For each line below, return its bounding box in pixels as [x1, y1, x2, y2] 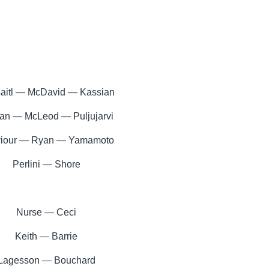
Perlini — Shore [12, 159, 80, 169]
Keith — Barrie [15, 231, 77, 241]
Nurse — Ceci [16, 207, 76, 217]
